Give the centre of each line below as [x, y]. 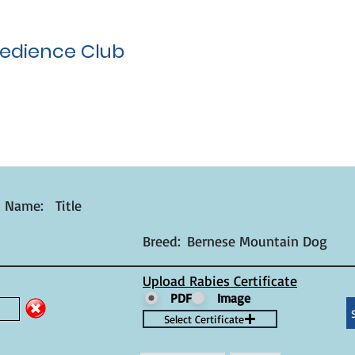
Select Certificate [204, 319]
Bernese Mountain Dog [257, 241]
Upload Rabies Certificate [220, 281]
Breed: [162, 241]
